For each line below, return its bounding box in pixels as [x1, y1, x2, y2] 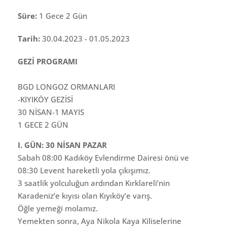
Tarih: [18, 33, 42, 44]
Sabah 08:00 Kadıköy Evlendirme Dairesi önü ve [18, 152, 189, 163]
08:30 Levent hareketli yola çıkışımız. [18, 165, 150, 175]
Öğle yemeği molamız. [18, 203, 98, 213]
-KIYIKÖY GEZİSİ [18, 94, 73, 104]
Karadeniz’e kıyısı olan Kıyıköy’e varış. [18, 190, 152, 201]
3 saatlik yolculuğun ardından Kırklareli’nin [18, 177, 170, 188]
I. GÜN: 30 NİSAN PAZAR [18, 139, 107, 150]
